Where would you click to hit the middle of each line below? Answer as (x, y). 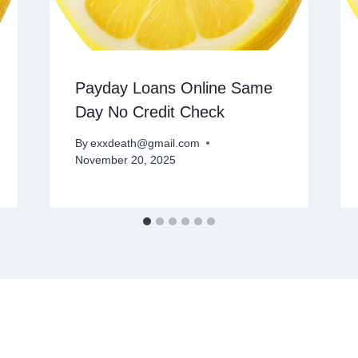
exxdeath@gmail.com (145, 143)
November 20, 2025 (125, 160)
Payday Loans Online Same (173, 88)
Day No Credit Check (149, 112)
